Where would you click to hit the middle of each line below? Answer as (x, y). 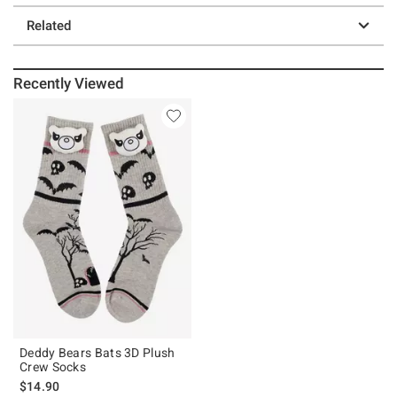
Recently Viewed (69, 83)
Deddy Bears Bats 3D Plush (97, 352)
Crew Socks (53, 366)
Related (49, 25)
